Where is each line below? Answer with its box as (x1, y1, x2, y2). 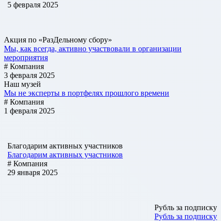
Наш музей (4, 79, 41, 88)
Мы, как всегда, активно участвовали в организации (4, 44, 182, 53)
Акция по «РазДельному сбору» (4, 35, 112, 44)
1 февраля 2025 (4, 106, 55, 115)
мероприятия (4, 53, 48, 62)
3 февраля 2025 (4, 71, 55, 79)
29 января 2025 (7, 168, 58, 177)
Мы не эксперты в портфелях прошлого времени (4, 88, 169, 97)
